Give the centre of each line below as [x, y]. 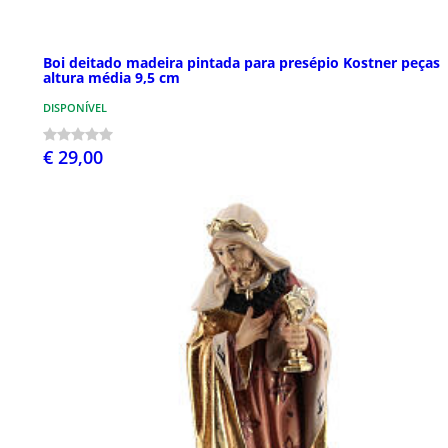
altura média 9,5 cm [111, 78]
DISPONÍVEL [75, 108]
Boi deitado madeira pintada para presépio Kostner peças [241, 63]
